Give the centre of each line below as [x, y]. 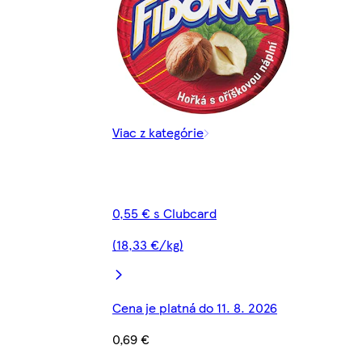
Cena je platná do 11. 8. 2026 [195, 308]
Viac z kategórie [158, 133]
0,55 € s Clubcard [164, 213]
